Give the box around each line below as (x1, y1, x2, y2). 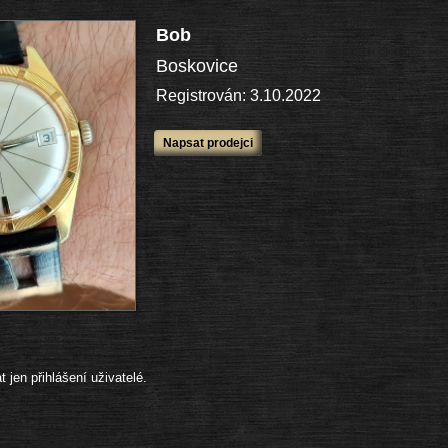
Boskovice (156, 56, 238, 76)
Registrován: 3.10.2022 (156, 87, 321, 104)
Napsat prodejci (163, 136, 253, 150)
